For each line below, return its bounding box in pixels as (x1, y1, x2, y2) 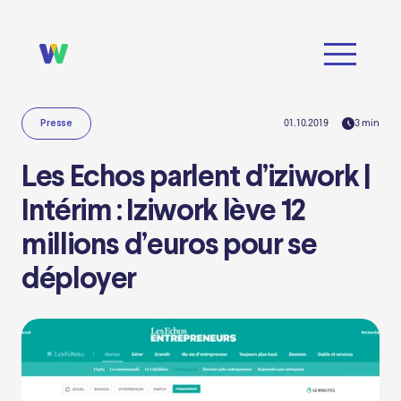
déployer (21, 266, 137, 294)
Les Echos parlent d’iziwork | (21, 164, 371, 192)
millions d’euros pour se (21, 232, 317, 260)
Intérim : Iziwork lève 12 (21, 198, 306, 226)
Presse (40, 118, 73, 129)
